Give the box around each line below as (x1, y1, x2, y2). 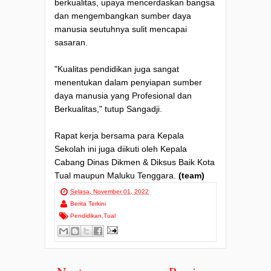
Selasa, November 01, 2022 (70, 188, 149, 195)
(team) (178, 171, 204, 181)
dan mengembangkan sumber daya (54, 11, 191, 21)
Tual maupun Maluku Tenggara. (54, 171, 178, 181)
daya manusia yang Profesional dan (54, 91, 192, 101)
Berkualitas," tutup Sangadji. (54, 104, 162, 114)
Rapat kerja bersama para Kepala (54, 131, 184, 141)
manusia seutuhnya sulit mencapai (54, 24, 187, 34)
